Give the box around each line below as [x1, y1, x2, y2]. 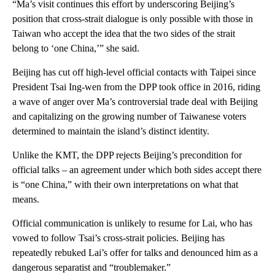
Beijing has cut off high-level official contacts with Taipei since [12, 66, 256, 77]
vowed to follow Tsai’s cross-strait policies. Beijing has [12, 232, 225, 243]
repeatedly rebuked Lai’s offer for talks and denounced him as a [12, 247, 258, 258]
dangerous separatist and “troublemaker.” [12, 261, 171, 273]
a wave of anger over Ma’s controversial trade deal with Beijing [12, 96, 258, 107]
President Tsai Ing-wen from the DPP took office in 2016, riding [12, 81, 260, 92]
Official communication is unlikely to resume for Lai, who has [12, 217, 252, 228]
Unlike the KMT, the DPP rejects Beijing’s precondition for [12, 149, 242, 160]
